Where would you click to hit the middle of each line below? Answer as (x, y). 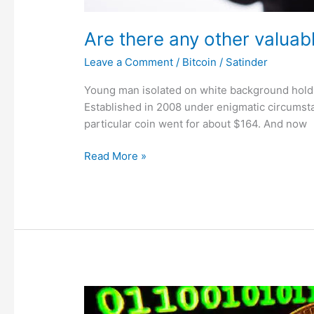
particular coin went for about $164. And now (196, 123)
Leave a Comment (129, 62)
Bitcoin (200, 62)
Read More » (116, 156)
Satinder (247, 62)
